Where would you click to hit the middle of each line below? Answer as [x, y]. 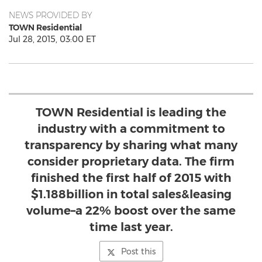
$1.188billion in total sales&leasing [131, 194]
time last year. [131, 227]
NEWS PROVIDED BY [51, 15]
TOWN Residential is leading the [131, 112]
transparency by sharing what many [131, 145]
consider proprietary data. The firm [131, 161]
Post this [138, 251]
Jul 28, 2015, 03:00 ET [52, 39]
